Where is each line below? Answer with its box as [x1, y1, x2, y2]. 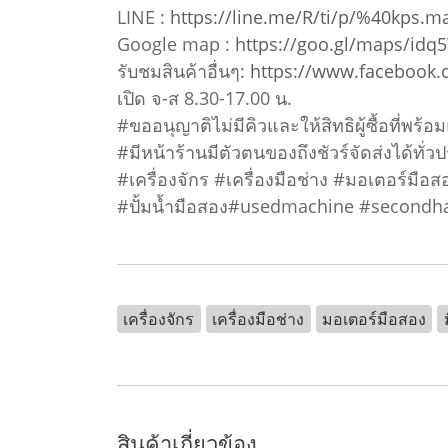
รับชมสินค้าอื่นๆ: [117, 58, 250, 83]
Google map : [117, 31, 235, 56]
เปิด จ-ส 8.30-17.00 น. [117, 85, 292, 110]
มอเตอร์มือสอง [321, 307, 426, 330]
